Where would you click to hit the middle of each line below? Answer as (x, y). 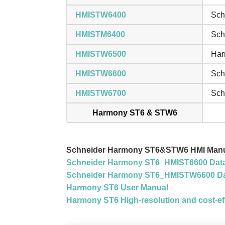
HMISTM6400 (100, 34)
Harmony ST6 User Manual (117, 188)
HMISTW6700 (101, 93)
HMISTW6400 (101, 15)
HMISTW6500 (101, 54)
